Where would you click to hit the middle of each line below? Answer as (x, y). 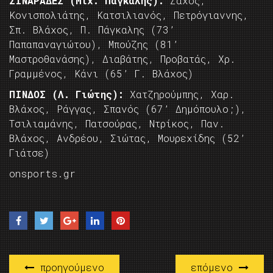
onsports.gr (42, 174)
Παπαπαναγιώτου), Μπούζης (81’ (94, 44)
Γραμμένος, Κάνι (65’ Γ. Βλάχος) (101, 74)
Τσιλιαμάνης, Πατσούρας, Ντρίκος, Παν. (117, 124)
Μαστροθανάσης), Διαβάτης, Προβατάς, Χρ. (122, 59)
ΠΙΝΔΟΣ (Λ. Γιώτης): (66, 94)
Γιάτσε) (29, 153)
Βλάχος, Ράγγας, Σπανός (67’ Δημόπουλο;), (128, 109)
